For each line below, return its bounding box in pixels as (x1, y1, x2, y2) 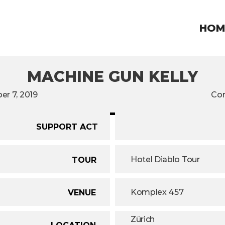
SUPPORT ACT (36, 122, 98, 132)
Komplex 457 (131, 187, 184, 197)
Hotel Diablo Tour (131, 154, 200, 164)
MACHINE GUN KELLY (27, 67, 198, 86)
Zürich (131, 214, 155, 224)
